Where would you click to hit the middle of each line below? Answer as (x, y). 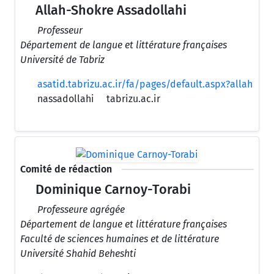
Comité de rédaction (66, 169)
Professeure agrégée (81, 209)
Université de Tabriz (62, 60)
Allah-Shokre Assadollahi (110, 11)
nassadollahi (65, 99)
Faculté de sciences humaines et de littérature (120, 239)
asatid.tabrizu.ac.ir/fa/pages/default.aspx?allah (145, 84)
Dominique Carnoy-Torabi (112, 189)
